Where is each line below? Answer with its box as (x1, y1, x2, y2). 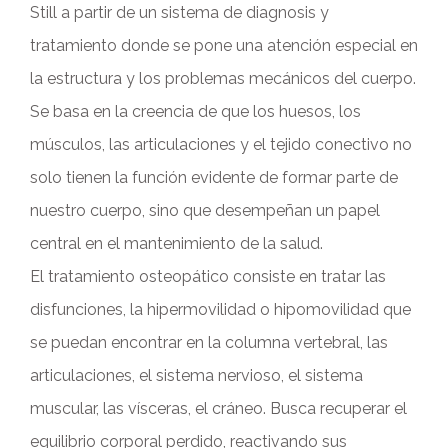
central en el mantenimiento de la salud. (30, 234, 323, 254)
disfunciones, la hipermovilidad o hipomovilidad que (30, 300, 411, 320)
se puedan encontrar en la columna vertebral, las (30, 333, 388, 353)
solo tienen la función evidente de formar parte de (30, 168, 398, 188)
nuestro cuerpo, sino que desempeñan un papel (30, 201, 380, 221)
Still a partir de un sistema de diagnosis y (30, 3, 329, 23)
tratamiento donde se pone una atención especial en (30, 36, 418, 56)
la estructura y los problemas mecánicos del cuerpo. (30, 69, 416, 89)
